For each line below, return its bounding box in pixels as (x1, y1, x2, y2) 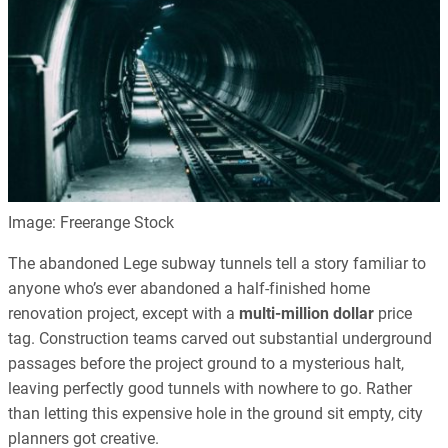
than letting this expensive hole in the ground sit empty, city (8, 404, 423, 424)
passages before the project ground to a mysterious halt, (8, 354, 404, 374)
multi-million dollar (239, 304, 374, 324)
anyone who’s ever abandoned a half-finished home (8, 279, 370, 299)
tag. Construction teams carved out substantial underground (8, 329, 432, 349)
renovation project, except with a (8, 304, 239, 324)
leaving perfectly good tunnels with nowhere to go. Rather (8, 379, 412, 399)
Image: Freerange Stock (8, 212, 174, 232)
